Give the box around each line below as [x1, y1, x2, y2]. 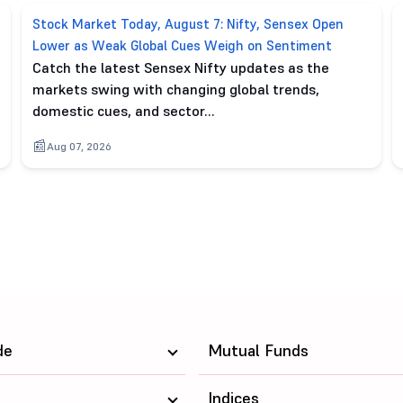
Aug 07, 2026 [47, 139, 112, 153]
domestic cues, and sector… [32, 102, 214, 120]
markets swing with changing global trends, [32, 80, 319, 98]
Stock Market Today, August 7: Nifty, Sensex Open [32, 15, 344, 32]
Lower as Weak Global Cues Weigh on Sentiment [32, 37, 332, 54]
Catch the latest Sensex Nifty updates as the [32, 58, 329, 76]
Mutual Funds [207, 340, 309, 361]
